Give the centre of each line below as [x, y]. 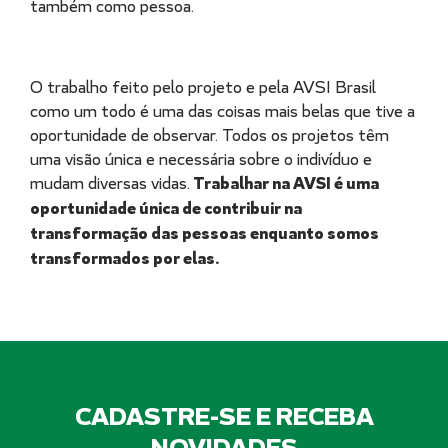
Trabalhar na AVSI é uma [284, 183]
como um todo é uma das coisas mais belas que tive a [222, 110]
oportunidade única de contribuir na [166, 208]
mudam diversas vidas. [110, 182]
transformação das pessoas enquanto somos [204, 233]
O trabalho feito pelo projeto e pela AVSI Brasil [203, 86]
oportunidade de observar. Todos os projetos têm [209, 134]
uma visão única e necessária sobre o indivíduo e [201, 158]
